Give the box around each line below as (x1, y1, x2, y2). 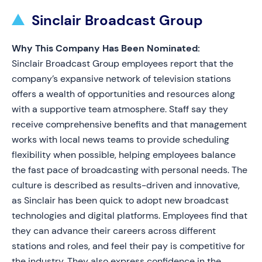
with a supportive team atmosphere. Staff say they (12, 103, 228, 115)
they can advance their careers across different (12, 225, 216, 237)
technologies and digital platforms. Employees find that (12, 209, 247, 222)
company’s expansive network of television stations (12, 73, 231, 85)
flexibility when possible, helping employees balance (12, 149, 236, 161)
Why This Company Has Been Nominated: (12, 42, 200, 54)
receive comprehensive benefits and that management (12, 118, 247, 130)
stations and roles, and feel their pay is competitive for (12, 240, 245, 252)
